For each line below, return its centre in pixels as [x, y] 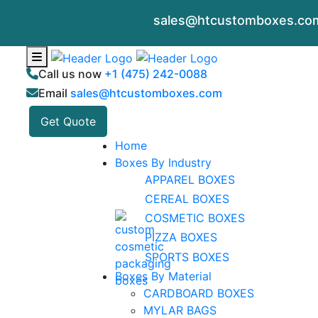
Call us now [71, 74]
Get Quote [68, 121]
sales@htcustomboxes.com [146, 93]
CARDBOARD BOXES [199, 293]
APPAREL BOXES [188, 180]
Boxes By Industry [163, 163]
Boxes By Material [163, 276]
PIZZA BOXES [179, 237]
